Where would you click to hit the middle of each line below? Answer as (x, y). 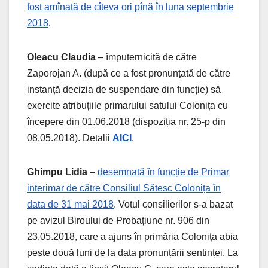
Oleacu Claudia (61, 57)
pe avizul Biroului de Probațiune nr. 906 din (118, 221)
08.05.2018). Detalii (70, 138)
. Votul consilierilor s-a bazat (173, 205)
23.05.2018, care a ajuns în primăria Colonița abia (133, 237)
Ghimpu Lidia (57, 172)
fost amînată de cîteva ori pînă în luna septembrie (130, 7)
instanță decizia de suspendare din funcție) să (124, 90)
